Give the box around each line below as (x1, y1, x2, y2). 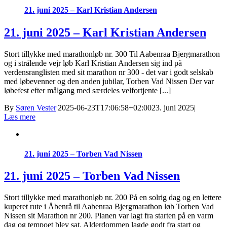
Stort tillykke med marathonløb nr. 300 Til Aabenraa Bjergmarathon (4, 49, 220, 58)
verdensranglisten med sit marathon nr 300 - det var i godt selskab (4, 67, 213, 77)
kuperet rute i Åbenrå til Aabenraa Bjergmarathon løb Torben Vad (4, 202, 214, 211)
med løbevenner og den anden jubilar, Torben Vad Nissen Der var (4, 77, 214, 86)
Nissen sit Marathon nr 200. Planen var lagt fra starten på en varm (4, 211, 213, 220)
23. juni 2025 (152, 103, 194, 112)
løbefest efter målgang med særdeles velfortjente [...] (4, 86, 171, 95)
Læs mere (4, 112, 35, 121)
